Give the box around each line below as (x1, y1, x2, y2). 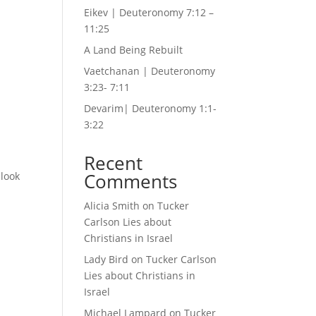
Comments (84, 169, 178, 195)
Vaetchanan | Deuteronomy (84, 64, 216, 78)
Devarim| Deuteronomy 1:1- (84, 102, 217, 116)
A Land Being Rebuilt (84, 43, 183, 57)
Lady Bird (84, 253, 129, 267)
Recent (84, 150, 143, 176)
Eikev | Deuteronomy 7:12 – (84, 6, 214, 20)
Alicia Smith (84, 199, 140, 213)
